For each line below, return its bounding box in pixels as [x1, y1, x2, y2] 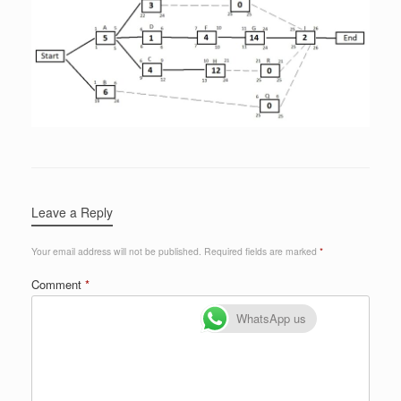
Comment [31, 276, 85, 294]
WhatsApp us [236, 309, 306, 327]
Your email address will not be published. [31, 244, 201, 259]
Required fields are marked [204, 244, 320, 259]
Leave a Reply [31, 203, 113, 222]
